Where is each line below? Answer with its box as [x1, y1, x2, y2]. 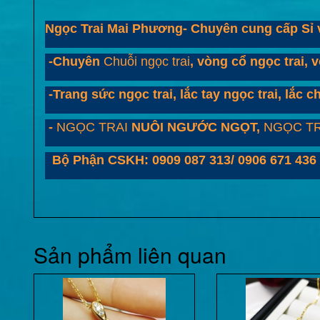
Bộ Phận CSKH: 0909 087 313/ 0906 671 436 [45, 153, 316, 168]
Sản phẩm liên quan [34, 239, 226, 271]
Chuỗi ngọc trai [104, 54, 190, 69]
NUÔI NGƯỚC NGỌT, [128, 120, 264, 135]
